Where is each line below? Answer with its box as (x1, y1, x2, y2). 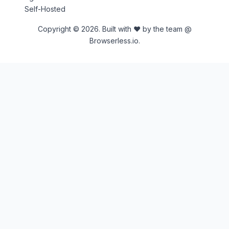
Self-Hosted (25, 5, 65, 13)
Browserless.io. (89, 36, 140, 45)
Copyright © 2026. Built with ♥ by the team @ (37, 25, 192, 33)
